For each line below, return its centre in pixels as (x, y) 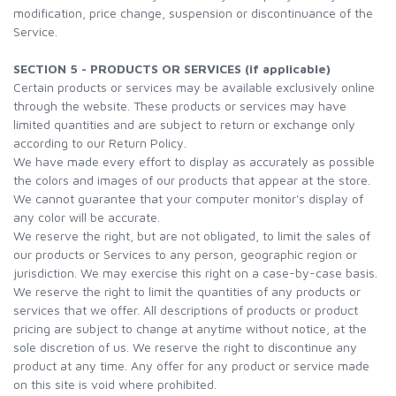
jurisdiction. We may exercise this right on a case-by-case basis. (195, 273)
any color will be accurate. (87, 217)
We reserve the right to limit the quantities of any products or (187, 291)
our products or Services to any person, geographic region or (185, 254)
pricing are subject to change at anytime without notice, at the (190, 328)
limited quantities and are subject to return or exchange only (184, 124)
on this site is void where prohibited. (115, 384)
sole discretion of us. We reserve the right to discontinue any (185, 347)
